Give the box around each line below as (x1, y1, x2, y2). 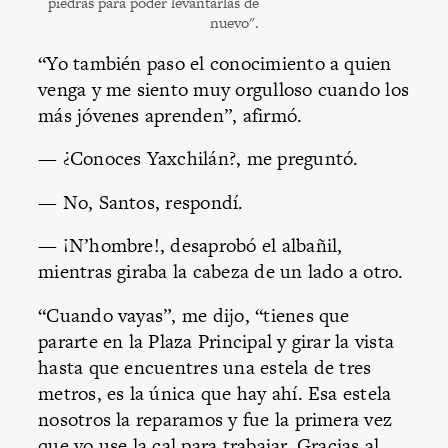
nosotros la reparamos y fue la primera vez (38, 405, 393, 433)
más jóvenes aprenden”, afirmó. (38, 101, 303, 129)
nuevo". (209, 12, 259, 34)
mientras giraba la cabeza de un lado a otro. (38, 258, 404, 286)
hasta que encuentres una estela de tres (38, 353, 372, 381)
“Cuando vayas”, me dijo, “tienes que (38, 301, 350, 329)
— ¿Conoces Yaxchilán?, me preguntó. (38, 145, 359, 173)
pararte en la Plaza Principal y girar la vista (38, 327, 395, 355)
